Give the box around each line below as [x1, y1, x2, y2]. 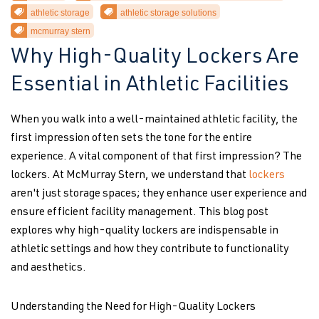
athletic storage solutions [120, 8, 216, 18]
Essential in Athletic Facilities [11, 75, 288, 97]
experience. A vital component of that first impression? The [11, 152, 302, 163]
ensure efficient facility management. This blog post [11, 207, 268, 219]
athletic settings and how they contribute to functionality [11, 244, 289, 256]
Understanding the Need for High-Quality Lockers [11, 302, 256, 313]
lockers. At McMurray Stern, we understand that [11, 170, 249, 182]
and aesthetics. [11, 263, 86, 274]
